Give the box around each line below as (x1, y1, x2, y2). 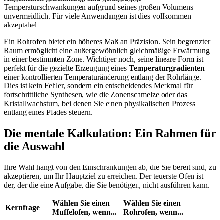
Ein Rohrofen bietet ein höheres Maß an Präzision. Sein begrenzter (4, 37, 210, 46)
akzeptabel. (4, 20, 39, 29)
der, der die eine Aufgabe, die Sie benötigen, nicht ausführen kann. (4, 180, 210, 189)
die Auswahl (4, 139, 65, 153)
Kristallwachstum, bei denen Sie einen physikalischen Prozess (4, 99, 195, 108)
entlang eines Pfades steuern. (4, 108, 93, 116)
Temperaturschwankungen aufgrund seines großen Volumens (4, 2, 193, 11)
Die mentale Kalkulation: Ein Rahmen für (4, 126, 216, 139)
